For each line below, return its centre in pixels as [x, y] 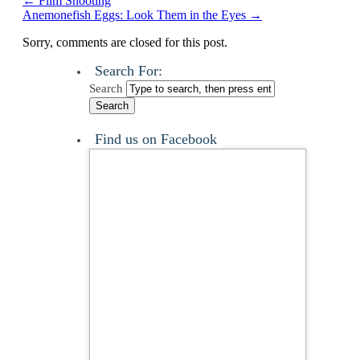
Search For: [128, 71]
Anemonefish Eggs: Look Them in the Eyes [136, 15]
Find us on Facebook [155, 139]
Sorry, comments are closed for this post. [125, 43]
